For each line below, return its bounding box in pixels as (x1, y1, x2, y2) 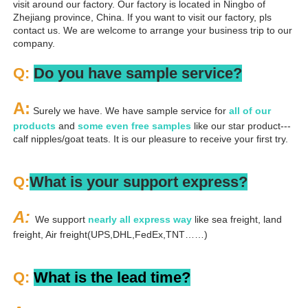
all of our (229, 104, 271, 116)
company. (13, 37, 55, 49)
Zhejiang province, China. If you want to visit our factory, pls (13, 11, 272, 23)
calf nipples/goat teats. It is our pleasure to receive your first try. (13, 133, 288, 144)
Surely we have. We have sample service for (30, 104, 229, 116)
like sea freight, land (192, 213, 282, 225)
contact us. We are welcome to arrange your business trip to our (13, 24, 292, 36)
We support (35, 213, 88, 225)
